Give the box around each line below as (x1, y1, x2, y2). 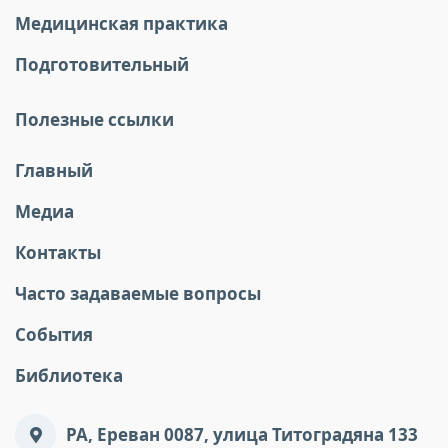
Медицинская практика (15, 12, 228, 35)
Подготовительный (15, 53, 189, 76)
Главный (15, 159, 93, 182)
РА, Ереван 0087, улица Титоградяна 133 (66, 423, 418, 446)
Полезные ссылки (15, 108, 174, 131)
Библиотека (15, 364, 123, 387)
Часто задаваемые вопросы (15, 282, 261, 305)
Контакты (15, 241, 101, 264)
